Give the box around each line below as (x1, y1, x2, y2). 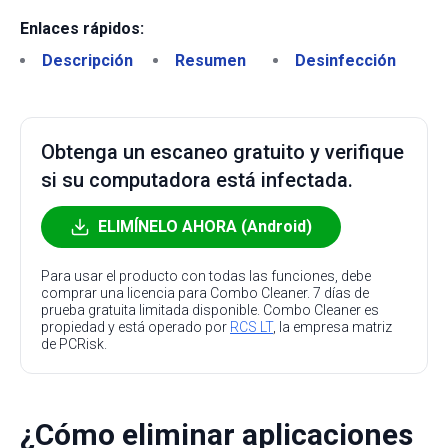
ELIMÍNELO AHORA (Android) (98, 217, 312, 236)
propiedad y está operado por (41, 319, 230, 335)
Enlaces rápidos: (20, 19, 144, 38)
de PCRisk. (41, 336, 107, 352)
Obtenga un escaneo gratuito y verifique (41, 140, 404, 164)
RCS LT (230, 319, 273, 335)
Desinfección (295, 51, 396, 70)
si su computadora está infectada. (41, 168, 353, 192)
